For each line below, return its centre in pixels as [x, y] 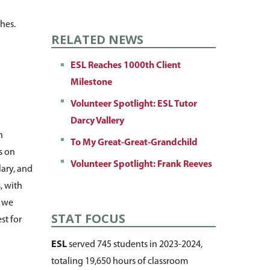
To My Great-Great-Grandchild [134, 143]
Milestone [91, 83]
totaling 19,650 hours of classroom [119, 262]
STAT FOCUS [88, 219]
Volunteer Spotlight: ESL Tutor [133, 105]
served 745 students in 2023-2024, [134, 245]
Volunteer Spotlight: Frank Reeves [141, 165]
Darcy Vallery [97, 121]
